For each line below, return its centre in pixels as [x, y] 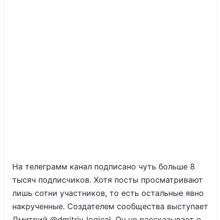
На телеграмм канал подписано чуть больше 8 [104, 166]
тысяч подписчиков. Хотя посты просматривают [108, 180]
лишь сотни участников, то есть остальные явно [108, 193]
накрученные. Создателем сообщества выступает [110, 206]
